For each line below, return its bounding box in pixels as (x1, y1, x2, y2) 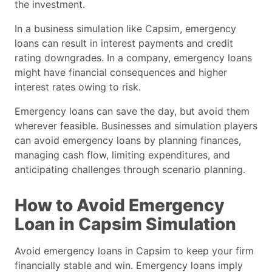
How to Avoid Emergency (15, 194, 225, 216)
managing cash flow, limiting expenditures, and (15, 148, 230, 161)
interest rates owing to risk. (15, 80, 141, 93)
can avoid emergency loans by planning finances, (15, 134, 241, 146)
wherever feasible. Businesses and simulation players (15, 119, 257, 132)
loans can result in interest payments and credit (15, 36, 233, 49)
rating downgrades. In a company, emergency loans (15, 51, 252, 64)
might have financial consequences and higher (15, 66, 227, 78)
